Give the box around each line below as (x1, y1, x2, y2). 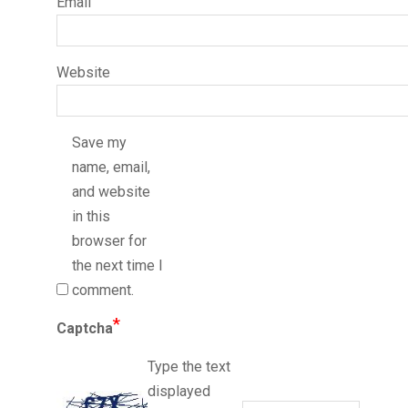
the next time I (72, 257, 163, 274)
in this (72, 208, 110, 225)
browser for (72, 232, 147, 250)
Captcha (56, 320, 113, 337)
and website (72, 183, 150, 200)
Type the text (148, 358, 230, 375)
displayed (148, 382, 210, 400)
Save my (72, 134, 127, 151)
